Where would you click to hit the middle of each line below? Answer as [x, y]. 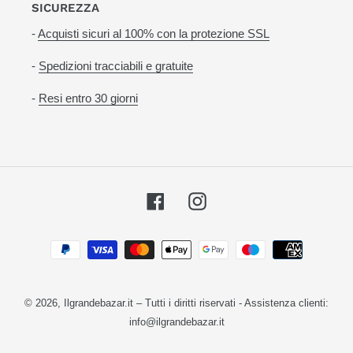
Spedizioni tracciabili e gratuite [116, 65]
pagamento [207, 280]
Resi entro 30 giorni [88, 98]
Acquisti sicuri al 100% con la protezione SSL [154, 33]
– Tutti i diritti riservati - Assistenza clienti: [231, 303]
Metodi [195, 242]
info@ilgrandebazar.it [176, 321]
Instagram [233, 199]
